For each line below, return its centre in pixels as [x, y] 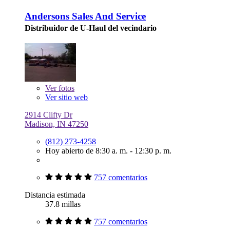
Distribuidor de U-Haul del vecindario [91, 28]
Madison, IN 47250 [56, 124]
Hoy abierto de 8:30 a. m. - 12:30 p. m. [108, 150]
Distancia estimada [55, 195]
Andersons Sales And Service [85, 16]
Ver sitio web [66, 97]
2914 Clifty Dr [49, 114]
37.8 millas [63, 204]
